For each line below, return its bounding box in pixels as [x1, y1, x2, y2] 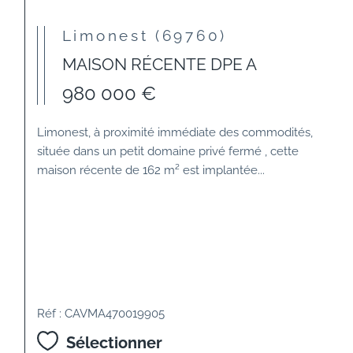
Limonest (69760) [73, 27, 228, 44]
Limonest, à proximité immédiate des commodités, [37, 125, 314, 139]
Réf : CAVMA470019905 [37, 307, 165, 321]
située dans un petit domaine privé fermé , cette [37, 144, 299, 158]
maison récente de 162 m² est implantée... [37, 163, 266, 177]
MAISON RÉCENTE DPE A [61, 54, 257, 75]
